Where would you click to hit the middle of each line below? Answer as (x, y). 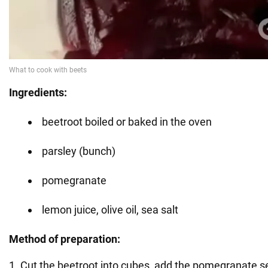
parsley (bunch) (79, 151)
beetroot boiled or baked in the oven (127, 121)
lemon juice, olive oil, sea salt (110, 209)
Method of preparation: (65, 239)
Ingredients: (38, 92)
